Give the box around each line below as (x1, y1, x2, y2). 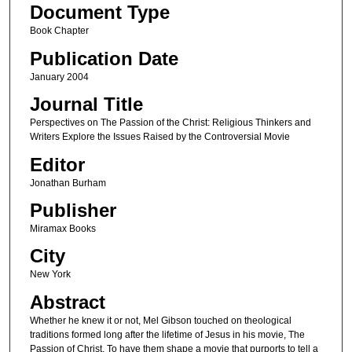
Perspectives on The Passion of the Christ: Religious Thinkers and (29, 117, 311, 129)
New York (29, 269, 71, 280)
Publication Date (29, 47, 178, 69)
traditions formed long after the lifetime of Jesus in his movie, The (29, 328, 305, 340)
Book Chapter (29, 25, 89, 37)
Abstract (29, 291, 105, 313)
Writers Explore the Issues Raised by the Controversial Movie (29, 131, 290, 143)
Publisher (29, 200, 116, 222)
